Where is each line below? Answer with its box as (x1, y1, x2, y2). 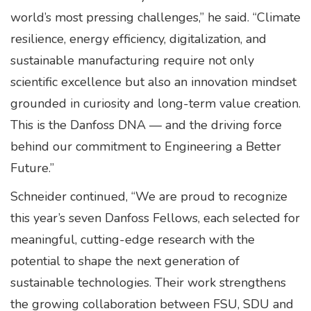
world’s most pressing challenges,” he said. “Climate (10, 9, 301, 26)
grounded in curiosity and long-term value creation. (10, 95, 301, 112)
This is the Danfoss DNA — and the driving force (10, 117, 282, 133)
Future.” (10, 160, 54, 176)
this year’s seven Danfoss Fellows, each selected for (10, 210, 300, 226)
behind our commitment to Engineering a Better (10, 138, 281, 155)
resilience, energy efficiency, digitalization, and (10, 31, 267, 47)
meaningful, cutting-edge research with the (10, 231, 255, 248)
